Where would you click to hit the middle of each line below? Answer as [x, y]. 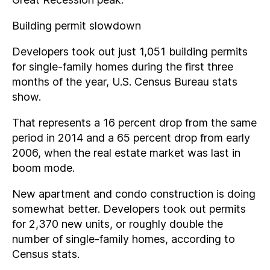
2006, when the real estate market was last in [126, 153]
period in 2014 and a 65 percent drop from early [131, 138]
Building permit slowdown [77, 26]
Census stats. [46, 254]
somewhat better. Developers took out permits [129, 209]
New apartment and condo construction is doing [134, 194]
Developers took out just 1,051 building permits [130, 52]
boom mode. [43, 168]
